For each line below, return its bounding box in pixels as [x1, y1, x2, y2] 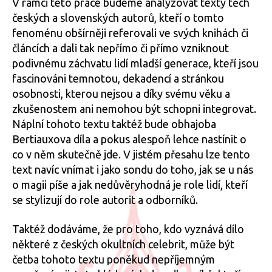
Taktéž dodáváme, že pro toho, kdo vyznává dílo [12, 222, 244, 235]
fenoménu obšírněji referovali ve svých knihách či [12, 27, 248, 39]
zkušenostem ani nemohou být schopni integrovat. [12, 103, 256, 115]
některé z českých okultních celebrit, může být [12, 237, 234, 250]
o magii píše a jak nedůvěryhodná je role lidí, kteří [12, 178, 248, 191]
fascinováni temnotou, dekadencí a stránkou [12, 72, 224, 84]
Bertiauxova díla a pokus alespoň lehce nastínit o [12, 133, 246, 145]
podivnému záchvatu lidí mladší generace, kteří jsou [12, 57, 259, 69]
